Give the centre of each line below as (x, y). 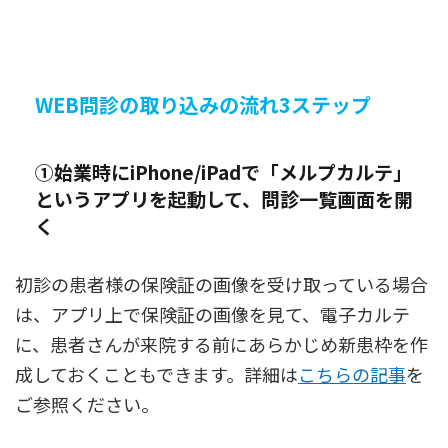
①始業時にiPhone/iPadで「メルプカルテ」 (223, 172)
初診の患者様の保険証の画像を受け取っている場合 (221, 284)
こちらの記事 (352, 374)
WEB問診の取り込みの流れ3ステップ (203, 105)
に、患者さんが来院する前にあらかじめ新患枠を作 (221, 344)
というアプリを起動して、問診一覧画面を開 (224, 199)
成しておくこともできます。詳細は (156, 374)
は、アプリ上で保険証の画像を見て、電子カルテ (212, 314)
